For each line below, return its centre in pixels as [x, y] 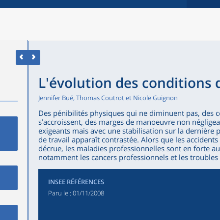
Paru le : [60, 193]
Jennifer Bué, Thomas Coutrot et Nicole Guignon [108, 98]
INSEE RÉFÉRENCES [76, 182]
